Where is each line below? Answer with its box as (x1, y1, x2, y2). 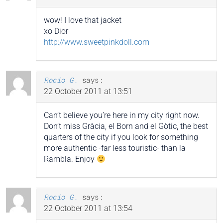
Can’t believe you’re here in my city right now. (44, 111, 200, 120)
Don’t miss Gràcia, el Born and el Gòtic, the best (44, 121, 208, 131)
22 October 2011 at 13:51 (44, 87, 132, 97)
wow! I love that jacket (44, 15, 121, 25)
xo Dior (44, 26, 68, 36)
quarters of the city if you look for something (44, 132, 198, 142)
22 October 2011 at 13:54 (44, 204, 132, 214)
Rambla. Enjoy (44, 154, 97, 164)
